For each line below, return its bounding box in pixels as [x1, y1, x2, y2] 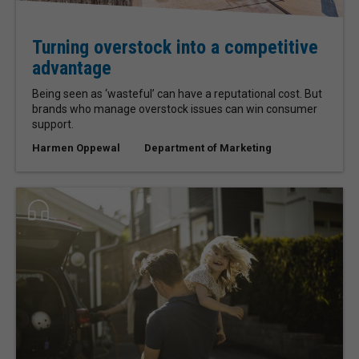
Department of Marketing [144, 142, 272, 155]
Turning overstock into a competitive [32, 36, 318, 59]
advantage [32, 57, 111, 80]
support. [32, 118, 76, 131]
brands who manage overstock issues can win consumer [32, 103, 317, 116]
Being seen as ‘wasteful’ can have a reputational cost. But [32, 87, 322, 101]
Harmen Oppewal [32, 142, 120, 155]
